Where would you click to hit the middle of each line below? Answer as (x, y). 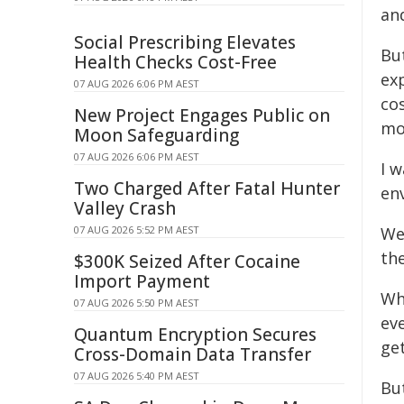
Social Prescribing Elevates (185, 42)
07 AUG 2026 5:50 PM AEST (137, 303)
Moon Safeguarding (156, 135)
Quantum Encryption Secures (195, 335)
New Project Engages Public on (202, 115)
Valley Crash (125, 208)
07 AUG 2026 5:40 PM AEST (137, 376)
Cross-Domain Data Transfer (193, 354)
